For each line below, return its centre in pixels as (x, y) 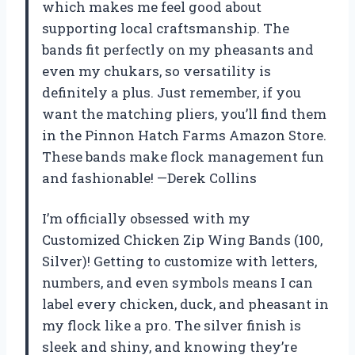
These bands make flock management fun (183, 156)
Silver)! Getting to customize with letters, (179, 261)
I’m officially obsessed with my (146, 218)
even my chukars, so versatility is (157, 71)
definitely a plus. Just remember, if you (172, 92)
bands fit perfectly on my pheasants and (178, 49)
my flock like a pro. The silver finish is (172, 325)
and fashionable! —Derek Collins (149, 177)
